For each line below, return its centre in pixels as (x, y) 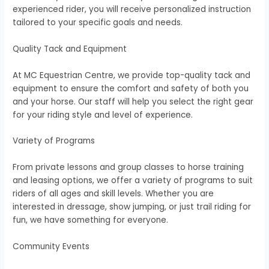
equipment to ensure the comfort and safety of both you (131, 88)
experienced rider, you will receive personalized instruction (132, 9)
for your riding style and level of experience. (103, 115)
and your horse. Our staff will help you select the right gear (133, 101)
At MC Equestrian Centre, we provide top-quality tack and (132, 75)
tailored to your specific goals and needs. (98, 22)
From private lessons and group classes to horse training (128, 168)
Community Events (51, 247)
